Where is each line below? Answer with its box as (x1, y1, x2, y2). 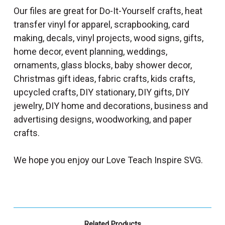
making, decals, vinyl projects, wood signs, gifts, (14, 32, 203, 43)
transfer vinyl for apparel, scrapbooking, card (14, 19, 189, 30)
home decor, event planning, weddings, (14, 46, 167, 57)
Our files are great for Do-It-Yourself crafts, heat (14, 5, 202, 16)
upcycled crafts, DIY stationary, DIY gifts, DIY (14, 86, 189, 97)
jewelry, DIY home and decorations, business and (14, 100, 208, 111)
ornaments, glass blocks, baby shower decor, (14, 59, 192, 70)
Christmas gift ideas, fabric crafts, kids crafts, (14, 73, 195, 84)
